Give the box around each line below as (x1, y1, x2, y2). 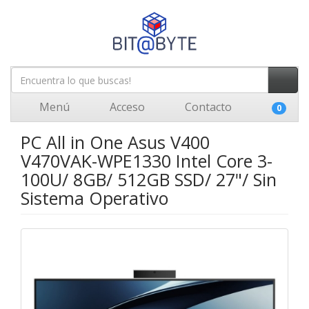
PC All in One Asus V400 (21, 130, 210, 154)
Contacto (182, 99, 232, 114)
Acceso (107, 99, 145, 114)
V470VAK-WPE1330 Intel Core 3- (21, 149, 272, 172)
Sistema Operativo (21, 186, 168, 210)
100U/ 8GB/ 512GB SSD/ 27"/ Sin (21, 168, 277, 191)
